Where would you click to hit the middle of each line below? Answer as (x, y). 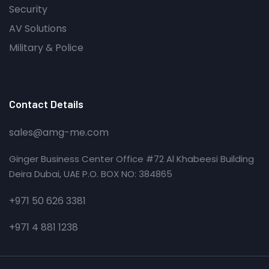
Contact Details (46, 104)
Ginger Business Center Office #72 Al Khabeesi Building (131, 159)
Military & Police (46, 47)
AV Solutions (38, 28)
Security (28, 9)
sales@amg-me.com (59, 132)
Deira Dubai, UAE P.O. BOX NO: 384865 (91, 174)
